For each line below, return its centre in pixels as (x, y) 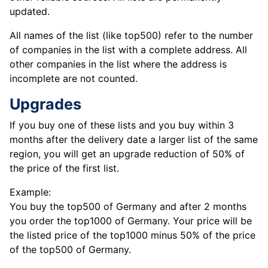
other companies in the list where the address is (118, 64)
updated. (30, 12)
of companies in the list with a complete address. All (128, 50)
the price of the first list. (64, 168)
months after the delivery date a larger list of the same (134, 140)
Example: (30, 192)
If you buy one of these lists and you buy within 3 (122, 125)
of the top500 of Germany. (70, 250)
